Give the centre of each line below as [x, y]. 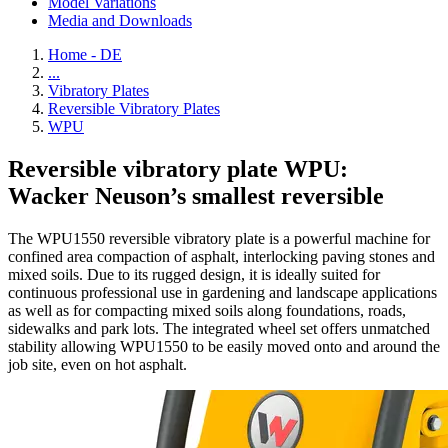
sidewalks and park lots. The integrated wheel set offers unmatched [219, 328]
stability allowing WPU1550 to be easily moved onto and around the [224, 346]
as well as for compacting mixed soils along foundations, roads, [207, 310]
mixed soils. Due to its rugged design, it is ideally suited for [194, 274]
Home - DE [85, 54]
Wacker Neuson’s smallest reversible [196, 195]
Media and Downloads [120, 20]
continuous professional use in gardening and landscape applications [222, 292]
